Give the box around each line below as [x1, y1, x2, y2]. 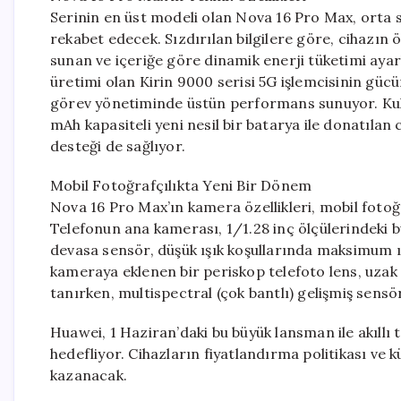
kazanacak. [50, 366, 127, 384]
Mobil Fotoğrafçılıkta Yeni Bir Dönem [50, 176, 312, 194]
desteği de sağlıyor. [50, 137, 185, 155]
